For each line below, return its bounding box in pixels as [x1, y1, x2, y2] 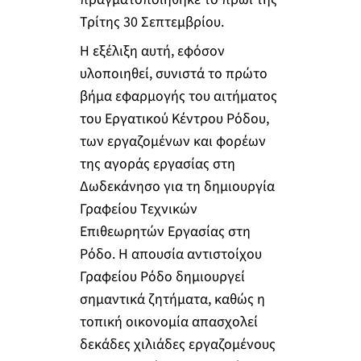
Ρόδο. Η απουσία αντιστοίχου [79, 243, 262, 264]
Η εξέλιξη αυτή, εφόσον [79, 40, 225, 61]
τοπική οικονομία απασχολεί [79, 311, 258, 332]
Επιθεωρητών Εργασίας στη [79, 221, 251, 242]
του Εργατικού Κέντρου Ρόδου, [79, 108, 269, 129]
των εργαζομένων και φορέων [79, 131, 266, 151]
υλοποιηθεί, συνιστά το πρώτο [79, 63, 268, 84]
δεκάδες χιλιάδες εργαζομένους [79, 334, 276, 355]
